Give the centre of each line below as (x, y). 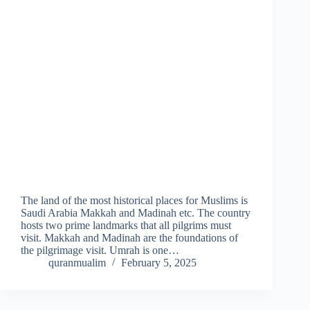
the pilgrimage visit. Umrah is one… (100, 250)
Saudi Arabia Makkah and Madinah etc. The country (136, 213)
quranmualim (77, 263)
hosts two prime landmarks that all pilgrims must (126, 226)
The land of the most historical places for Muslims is (134, 201)
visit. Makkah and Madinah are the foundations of (129, 238)
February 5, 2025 (159, 263)
